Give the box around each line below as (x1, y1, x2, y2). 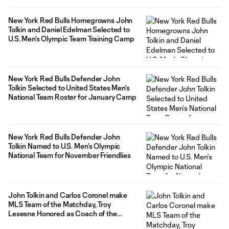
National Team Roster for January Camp (8, 92, 136, 101)
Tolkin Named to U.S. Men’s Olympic (8, 141, 121, 150)
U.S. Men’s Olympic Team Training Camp (8, 34, 134, 43)
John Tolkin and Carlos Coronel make (8, 190, 128, 199)
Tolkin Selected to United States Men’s (8, 83, 130, 92)
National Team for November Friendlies (8, 150, 131, 159)
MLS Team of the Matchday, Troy (8, 199, 111, 209)
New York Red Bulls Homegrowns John (8, 15, 133, 25)
